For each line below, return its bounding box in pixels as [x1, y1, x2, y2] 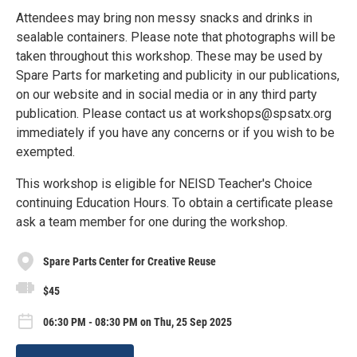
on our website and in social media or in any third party [16, 87, 317, 102]
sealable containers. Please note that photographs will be [16, 29, 335, 45]
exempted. [16, 144, 75, 159]
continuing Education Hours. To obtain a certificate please [16, 195, 333, 210]
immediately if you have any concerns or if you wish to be [16, 125, 335, 140]
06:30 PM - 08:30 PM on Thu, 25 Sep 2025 [43, 316, 232, 329]
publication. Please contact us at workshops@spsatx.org [16, 106, 331, 121]
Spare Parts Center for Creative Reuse [43, 254, 216, 268]
